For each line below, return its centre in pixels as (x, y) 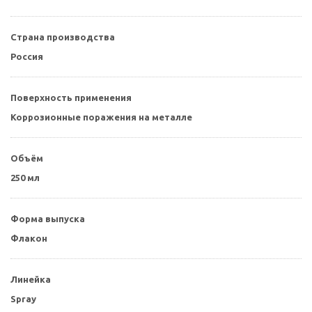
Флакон (29, 238)
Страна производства (63, 37)
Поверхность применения (71, 97)
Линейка (31, 279)
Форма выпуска (48, 218)
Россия (27, 56)
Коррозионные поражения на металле (101, 117)
